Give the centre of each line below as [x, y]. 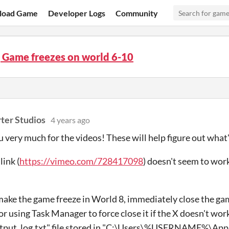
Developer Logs [77, 13]
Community [137, 13]
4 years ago [70, 120]
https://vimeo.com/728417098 [81, 161]
